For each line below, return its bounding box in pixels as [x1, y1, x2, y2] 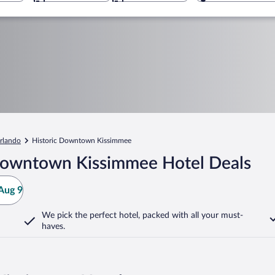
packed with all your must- [140, 211, 243, 220]
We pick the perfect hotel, [42, 211, 140, 220]
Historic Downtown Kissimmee [32, 137, 131, 144]
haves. [42, 222, 65, 231]
